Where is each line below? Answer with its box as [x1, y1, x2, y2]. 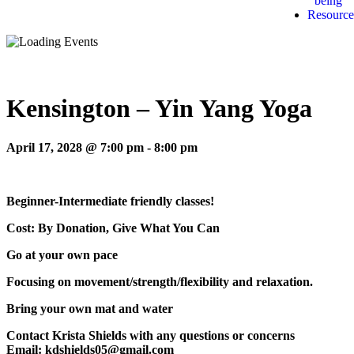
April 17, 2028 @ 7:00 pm [6, 140, 144, 154]
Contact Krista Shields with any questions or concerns [6, 328, 295, 342]
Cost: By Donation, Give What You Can [6, 220, 220, 235]
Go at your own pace [6, 247, 118, 262]
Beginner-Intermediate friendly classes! [6, 194, 214, 208]
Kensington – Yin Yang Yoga [6, 94, 312, 123]
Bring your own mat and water [6, 301, 173, 315]
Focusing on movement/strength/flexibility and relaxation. [6, 274, 313, 288]
